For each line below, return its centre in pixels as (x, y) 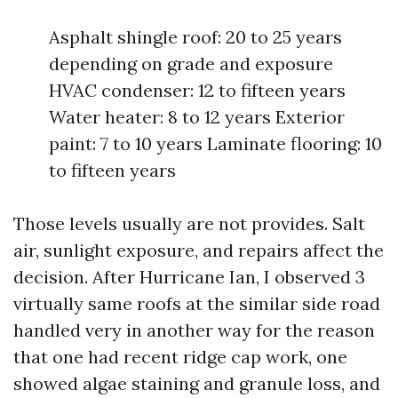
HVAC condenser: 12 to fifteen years (197, 90)
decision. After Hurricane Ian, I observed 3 (189, 277)
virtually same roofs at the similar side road (197, 303)
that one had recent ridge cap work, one (180, 357)
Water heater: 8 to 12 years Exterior (197, 117)
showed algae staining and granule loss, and (197, 383)
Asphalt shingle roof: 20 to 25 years (195, 37)
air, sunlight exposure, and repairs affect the (199, 250)
